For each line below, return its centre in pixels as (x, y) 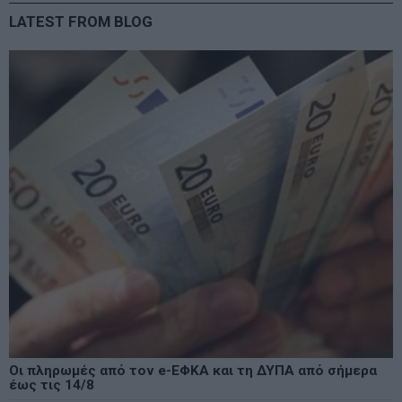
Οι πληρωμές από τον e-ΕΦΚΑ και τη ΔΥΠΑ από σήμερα (193, 370)
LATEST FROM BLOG (81, 22)
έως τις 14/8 (52, 385)
